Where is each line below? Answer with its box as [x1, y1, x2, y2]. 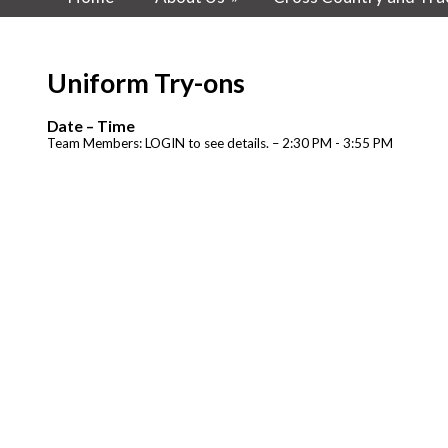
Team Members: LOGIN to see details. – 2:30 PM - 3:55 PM [47, 134, 393, 151]
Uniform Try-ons [47, 67, 245, 99]
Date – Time [47, 116, 135, 135]
